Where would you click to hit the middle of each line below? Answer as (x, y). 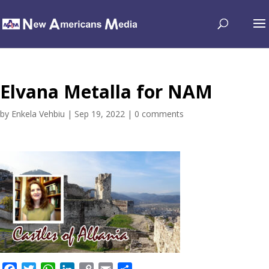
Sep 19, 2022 (100, 114)
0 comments (159, 114)
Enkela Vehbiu (38, 114)
